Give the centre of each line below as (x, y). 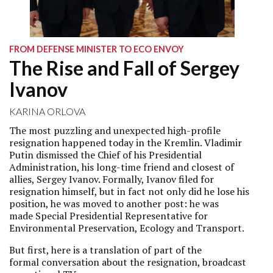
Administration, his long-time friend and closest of (122, 167)
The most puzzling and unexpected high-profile (115, 130)
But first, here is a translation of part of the (105, 250)
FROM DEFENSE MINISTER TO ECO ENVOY (97, 49)
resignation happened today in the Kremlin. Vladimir (126, 143)
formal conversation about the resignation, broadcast (128, 262)
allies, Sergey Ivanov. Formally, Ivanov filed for (112, 179)
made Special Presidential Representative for (108, 216)
